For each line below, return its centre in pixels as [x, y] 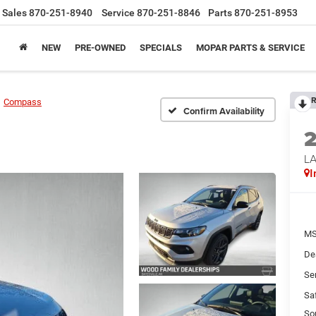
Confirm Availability [224, 111]
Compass [23, 102]
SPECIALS [161, 48]
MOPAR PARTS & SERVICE [250, 48]
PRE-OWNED [100, 48]
